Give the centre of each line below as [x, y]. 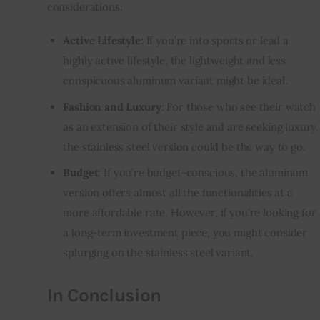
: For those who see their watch [238, 106]
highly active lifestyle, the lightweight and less [174, 61]
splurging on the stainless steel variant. [159, 252]
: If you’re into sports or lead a [214, 41]
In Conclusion [104, 296]
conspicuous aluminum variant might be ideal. [175, 81]
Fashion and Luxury [112, 106]
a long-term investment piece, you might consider [185, 232]
